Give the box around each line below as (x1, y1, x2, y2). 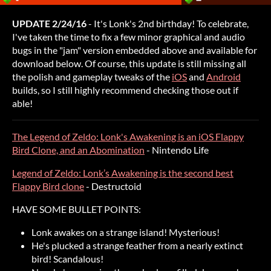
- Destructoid (84, 180, 142, 192)
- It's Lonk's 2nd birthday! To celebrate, (87, 18, 249, 30)
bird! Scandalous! (31, 253, 103, 265)
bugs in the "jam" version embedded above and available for (12, 44, 257, 56)
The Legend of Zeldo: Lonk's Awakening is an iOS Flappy (12, 131, 244, 143)
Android (206, 71, 241, 83)
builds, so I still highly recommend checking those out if (12, 84, 238, 96)
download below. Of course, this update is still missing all (12, 57, 246, 70)
